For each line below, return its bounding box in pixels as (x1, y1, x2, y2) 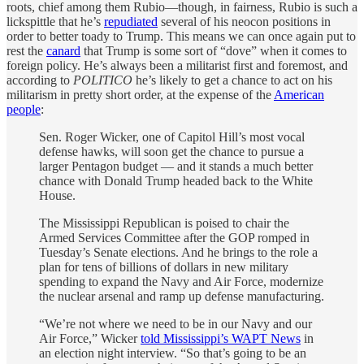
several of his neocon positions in (158, 14, 331, 28)
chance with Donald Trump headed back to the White (39, 173, 313, 188)
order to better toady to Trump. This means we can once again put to (6, 28, 356, 43)
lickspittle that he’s (6, 14, 104, 28)
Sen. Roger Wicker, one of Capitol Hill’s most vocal (39, 129, 305, 144)
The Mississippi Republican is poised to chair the (39, 215, 289, 230)
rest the (6, 43, 46, 58)
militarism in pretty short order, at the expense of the (6, 87, 274, 102)
